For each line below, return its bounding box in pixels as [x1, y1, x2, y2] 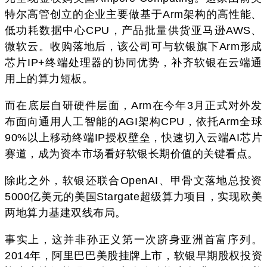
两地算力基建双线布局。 [5, 206, 126, 219]
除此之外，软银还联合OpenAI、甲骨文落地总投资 [5, 174, 262, 187]
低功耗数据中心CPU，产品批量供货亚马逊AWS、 [5, 24, 262, 36]
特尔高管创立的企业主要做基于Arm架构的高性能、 [5, 8, 262, 20]
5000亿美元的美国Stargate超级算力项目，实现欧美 [5, 190, 262, 203]
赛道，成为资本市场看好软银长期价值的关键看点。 [5, 147, 259, 160]
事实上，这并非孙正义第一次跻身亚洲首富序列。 [5, 233, 262, 246]
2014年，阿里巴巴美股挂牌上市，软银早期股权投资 [5, 249, 262, 262]
